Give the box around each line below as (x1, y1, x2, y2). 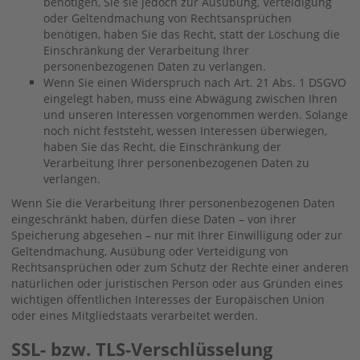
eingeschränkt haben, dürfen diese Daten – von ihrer (11, 211, 297, 227)
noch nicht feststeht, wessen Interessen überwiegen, (43, 122, 327, 138)
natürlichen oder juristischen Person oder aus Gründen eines (11, 275, 343, 291)
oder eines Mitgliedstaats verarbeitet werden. (11, 307, 258, 323)
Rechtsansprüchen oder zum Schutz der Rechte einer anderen (11, 259, 349, 275)
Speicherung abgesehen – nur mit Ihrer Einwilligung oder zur (11, 227, 342, 243)
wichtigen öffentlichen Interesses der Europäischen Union (11, 291, 325, 307)
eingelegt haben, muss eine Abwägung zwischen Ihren (43, 90, 337, 106)
